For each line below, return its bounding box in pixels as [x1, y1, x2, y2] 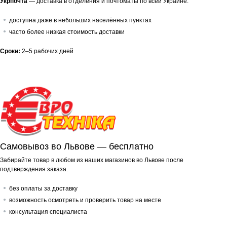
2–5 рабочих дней [20, 48, 73, 55]
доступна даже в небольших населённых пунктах [9, 17, 152, 24]
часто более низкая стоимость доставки [9, 28, 125, 35]
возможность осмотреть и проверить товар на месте [9, 197, 161, 204]
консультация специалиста [9, 208, 87, 215]
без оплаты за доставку [9, 185, 78, 192]
